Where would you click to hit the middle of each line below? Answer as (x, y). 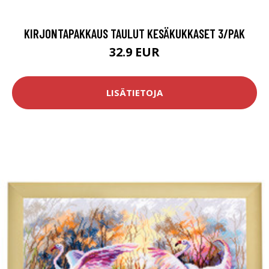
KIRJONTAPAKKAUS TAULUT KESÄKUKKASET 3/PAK (134, 33)
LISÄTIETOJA (134, 93)
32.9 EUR (134, 52)
